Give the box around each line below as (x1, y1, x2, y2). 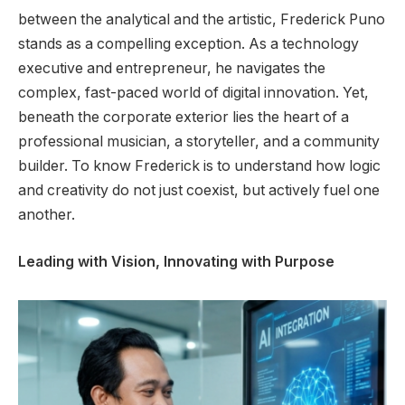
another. (18, 206, 75, 224)
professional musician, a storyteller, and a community (18, 133, 380, 151)
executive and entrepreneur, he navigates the (18, 60, 325, 78)
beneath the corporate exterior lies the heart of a (18, 108, 349, 127)
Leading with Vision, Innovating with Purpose (18, 252, 334, 270)
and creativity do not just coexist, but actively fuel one (18, 182, 380, 200)
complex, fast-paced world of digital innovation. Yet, (18, 84, 369, 102)
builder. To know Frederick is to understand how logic (18, 157, 381, 175)
